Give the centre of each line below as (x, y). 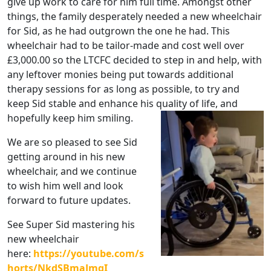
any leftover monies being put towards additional (120, 75)
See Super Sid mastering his (71, 225)
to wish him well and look (65, 186)
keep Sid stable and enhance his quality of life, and (122, 104)
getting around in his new (66, 157)
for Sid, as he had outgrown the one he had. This (119, 31)
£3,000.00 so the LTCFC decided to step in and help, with (135, 60)
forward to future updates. (69, 201)
